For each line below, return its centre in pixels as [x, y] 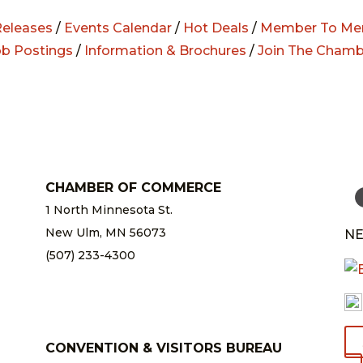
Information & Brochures [165, 50]
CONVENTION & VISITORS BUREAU [163, 348]
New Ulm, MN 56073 [105, 232]
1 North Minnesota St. [109, 209]
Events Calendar [118, 28]
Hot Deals [216, 28]
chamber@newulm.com [115, 278]
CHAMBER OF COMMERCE [133, 187]
